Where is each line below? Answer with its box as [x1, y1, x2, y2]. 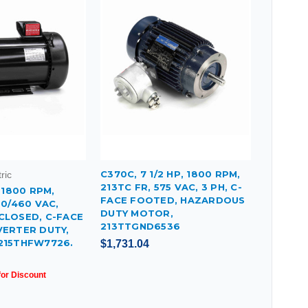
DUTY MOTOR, [100, 207, 173, 219]
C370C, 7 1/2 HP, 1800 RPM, [100, 168, 241, 179]
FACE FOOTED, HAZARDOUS [100, 194, 245, 206]
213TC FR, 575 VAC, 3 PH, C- [100, 181, 242, 192]
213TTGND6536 [100, 220, 180, 232]
